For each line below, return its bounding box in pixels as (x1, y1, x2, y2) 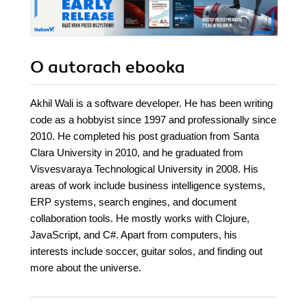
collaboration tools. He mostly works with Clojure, (30, 212, 249, 225)
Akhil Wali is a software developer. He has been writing (30, 97, 273, 110)
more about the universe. (30, 262, 141, 274)
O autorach (30, 57, 125, 78)
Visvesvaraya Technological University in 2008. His (30, 163, 258, 175)
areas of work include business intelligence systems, (30, 180, 265, 192)
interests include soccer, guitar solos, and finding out (30, 245, 262, 258)
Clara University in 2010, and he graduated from (30, 147, 243, 159)
